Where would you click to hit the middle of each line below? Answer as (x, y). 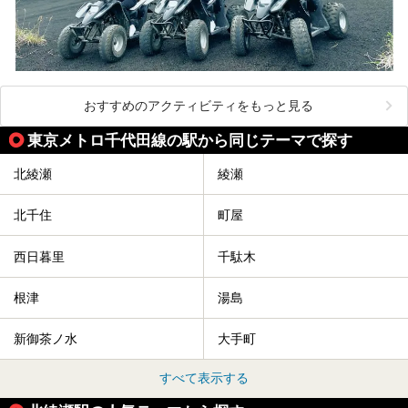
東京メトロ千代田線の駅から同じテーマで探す (190, 140)
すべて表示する (204, 378)
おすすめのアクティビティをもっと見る (199, 105)
